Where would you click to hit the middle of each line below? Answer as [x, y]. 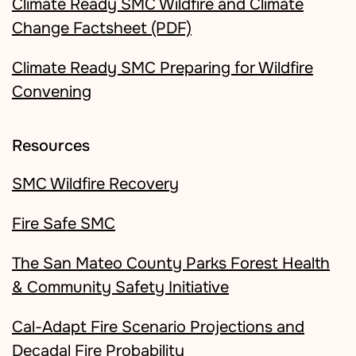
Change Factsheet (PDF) [102, 28]
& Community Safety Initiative [120, 287]
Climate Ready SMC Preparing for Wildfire [163, 68]
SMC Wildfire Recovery [95, 184]
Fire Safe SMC [64, 224]
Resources [51, 146]
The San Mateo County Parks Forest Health [171, 263]
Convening [52, 92]
